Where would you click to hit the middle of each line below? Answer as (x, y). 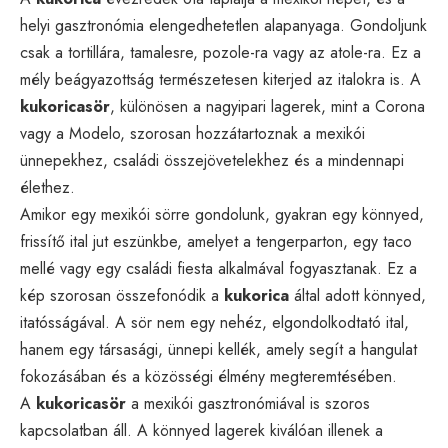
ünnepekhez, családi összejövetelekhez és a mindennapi (212, 160)
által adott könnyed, (357, 295)
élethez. (47, 187)
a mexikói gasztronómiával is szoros (248, 403)
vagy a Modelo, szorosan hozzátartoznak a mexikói (192, 133)
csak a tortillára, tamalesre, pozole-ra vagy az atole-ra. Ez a (220, 52)
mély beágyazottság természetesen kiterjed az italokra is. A (220, 79)
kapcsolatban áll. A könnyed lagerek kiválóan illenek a (201, 430)
